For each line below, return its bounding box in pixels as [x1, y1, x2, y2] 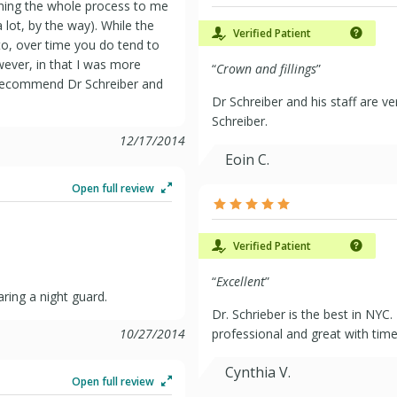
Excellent [216, 273, 265, 290]
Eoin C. [225, 150, 269, 169]
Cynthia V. [225, 362, 291, 382]
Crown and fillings [216, 60, 316, 77]
